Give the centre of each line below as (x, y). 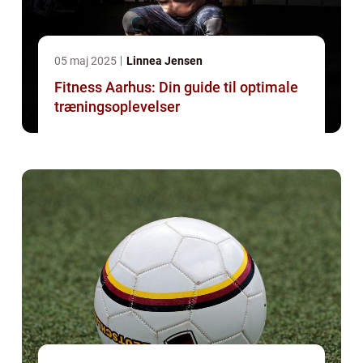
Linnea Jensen (164, 60)
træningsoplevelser (117, 106)
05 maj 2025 (87, 60)
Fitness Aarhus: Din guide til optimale (176, 87)
